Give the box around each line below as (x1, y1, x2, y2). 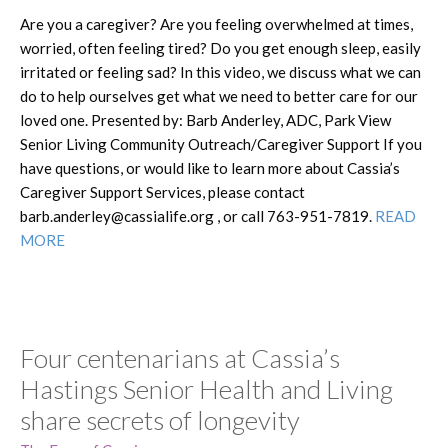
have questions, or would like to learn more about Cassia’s (20, 158, 400, 177)
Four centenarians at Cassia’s (20, 341, 340, 374)
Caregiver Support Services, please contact (20, 182, 305, 201)
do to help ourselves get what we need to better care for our (20, 86, 418, 105)
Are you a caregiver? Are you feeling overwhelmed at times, (20, 14, 413, 33)
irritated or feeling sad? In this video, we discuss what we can (20, 62, 421, 81)
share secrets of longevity (20, 403, 300, 436)
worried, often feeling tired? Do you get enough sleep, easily (20, 38, 421, 57)
